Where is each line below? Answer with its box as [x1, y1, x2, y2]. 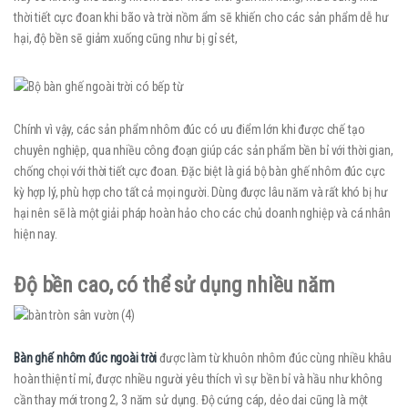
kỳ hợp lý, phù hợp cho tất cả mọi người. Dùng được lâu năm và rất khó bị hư [14, 185, 388, 200]
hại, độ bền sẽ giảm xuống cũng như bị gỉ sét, [14, 31, 238, 46]
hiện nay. [14, 227, 57, 242]
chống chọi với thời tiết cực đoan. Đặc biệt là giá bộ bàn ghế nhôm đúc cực [14, 164, 385, 179]
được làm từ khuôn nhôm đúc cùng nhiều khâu [157, 351, 393, 366]
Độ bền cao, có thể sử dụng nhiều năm [14, 272, 335, 299]
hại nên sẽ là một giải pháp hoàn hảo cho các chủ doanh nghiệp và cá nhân [14, 206, 391, 221]
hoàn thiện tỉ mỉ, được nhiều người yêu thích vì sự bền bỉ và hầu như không [14, 372, 382, 387]
